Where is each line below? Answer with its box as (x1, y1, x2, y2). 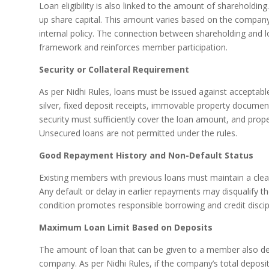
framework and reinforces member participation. (38, 41, 228, 53)
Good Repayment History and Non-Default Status (38, 149, 253, 161)
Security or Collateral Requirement (38, 63, 189, 75)
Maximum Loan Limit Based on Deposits (38, 221, 213, 233)
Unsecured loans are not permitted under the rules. (38, 127, 237, 139)
